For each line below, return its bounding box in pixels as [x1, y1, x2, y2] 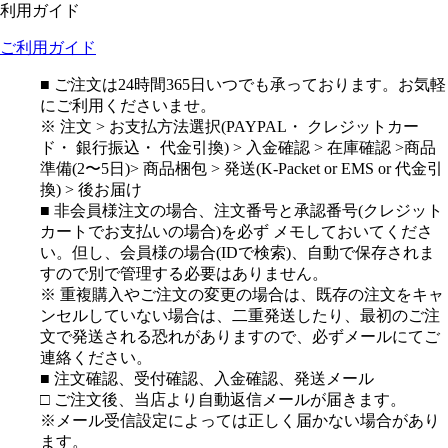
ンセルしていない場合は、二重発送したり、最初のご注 [40, 306, 440, 324]
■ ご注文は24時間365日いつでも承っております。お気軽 [40, 75, 446, 93]
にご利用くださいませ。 [40, 96, 216, 114]
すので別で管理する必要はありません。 [40, 264, 328, 282]
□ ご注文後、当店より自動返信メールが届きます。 [40, 390, 406, 408]
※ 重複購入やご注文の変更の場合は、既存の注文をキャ [40, 285, 444, 303]
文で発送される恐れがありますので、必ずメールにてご [40, 327, 440, 345]
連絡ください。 [40, 348, 152, 366]
